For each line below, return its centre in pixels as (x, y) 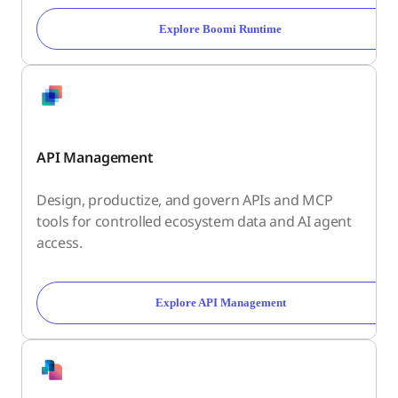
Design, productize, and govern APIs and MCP (185, 200)
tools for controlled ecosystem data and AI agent (194, 222)
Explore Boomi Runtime (221, 29)
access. (60, 243)
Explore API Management (220, 303)
